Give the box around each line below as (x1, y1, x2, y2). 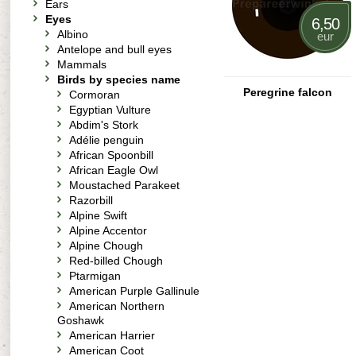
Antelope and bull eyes (57, 43, 172, 56)
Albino (57, 28, 88, 41)
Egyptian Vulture (69, 103, 151, 116)
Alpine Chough (69, 239, 143, 252)
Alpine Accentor (69, 224, 147, 237)
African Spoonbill (69, 149, 153, 161)
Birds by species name (57, 73, 180, 86)
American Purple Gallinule (69, 284, 199, 297)
